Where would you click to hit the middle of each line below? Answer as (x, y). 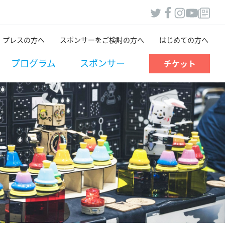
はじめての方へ (184, 40)
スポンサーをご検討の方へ (102, 40)
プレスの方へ (24, 40)
